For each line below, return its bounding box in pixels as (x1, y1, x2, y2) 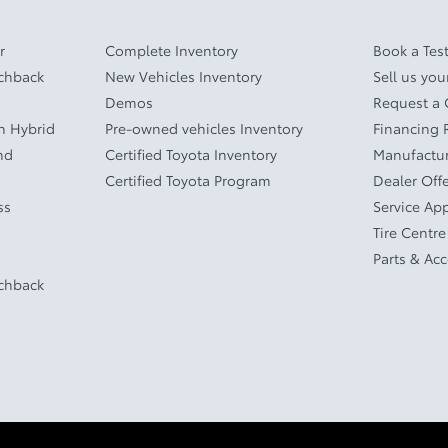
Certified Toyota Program (104, 169, 271, 190)
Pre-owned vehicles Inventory (104, 117, 303, 138)
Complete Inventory (104, 39, 238, 60)
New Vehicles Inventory (104, 65, 262, 86)
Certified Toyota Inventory (104, 143, 277, 164)
